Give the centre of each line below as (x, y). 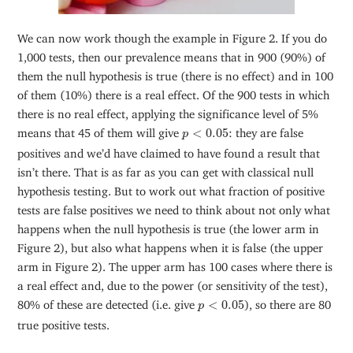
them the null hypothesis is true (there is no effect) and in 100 (176, 72)
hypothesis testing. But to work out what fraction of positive (171, 188)
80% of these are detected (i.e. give (108, 301)
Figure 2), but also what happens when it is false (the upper (171, 244)
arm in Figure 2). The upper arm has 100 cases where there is (175, 263)
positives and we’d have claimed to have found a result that (169, 150)
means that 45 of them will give (100, 129)
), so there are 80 (288, 301)
